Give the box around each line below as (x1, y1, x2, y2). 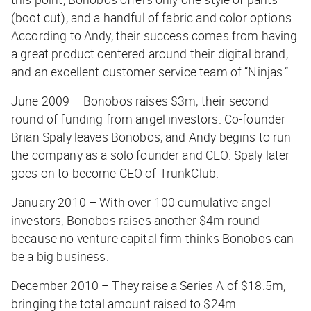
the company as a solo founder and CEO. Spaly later (11, 146, 290, 164)
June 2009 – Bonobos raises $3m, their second (11, 92, 269, 110)
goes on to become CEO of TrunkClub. (11, 165, 219, 182)
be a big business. (11, 248, 109, 265)
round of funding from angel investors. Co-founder (11, 110, 286, 128)
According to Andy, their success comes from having (11, 27, 298, 44)
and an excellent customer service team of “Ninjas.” (11, 63, 289, 81)
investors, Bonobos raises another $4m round (11, 212, 260, 229)
